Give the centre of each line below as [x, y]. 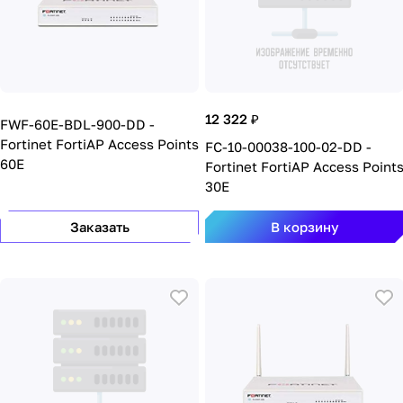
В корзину [304, 227]
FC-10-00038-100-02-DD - [288, 147]
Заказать [99, 227]
